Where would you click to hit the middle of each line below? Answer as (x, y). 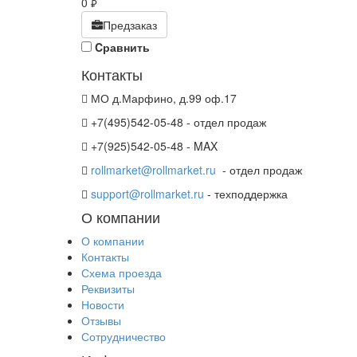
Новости (103, 304)
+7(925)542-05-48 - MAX (153, 146)
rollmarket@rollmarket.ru (153, 170)
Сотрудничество (124, 336)
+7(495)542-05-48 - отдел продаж (177, 122)
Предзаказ (130, 25)
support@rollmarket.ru (147, 194)
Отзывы (101, 320)
